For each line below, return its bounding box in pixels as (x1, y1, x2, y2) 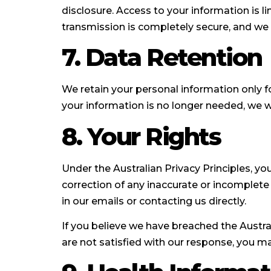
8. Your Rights (62, 121, 220, 151)
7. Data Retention (62, 42, 262, 73)
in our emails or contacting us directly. (62, 195, 246, 207)
